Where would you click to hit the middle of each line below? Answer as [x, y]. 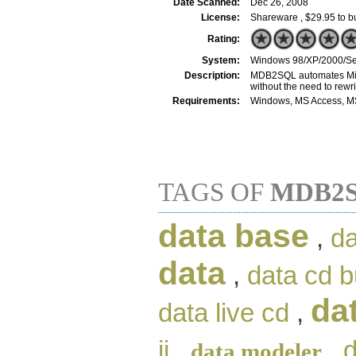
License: [221, 17]
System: [221, 60]
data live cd [224, 313]
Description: [212, 75]
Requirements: [206, 101]
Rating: [224, 39]
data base [234, 236]
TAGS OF [214, 192]
